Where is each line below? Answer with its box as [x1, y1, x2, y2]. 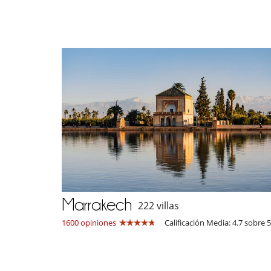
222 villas [138, 199, 179, 213]
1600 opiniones [62, 217, 116, 228]
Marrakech [62, 195, 132, 214]
